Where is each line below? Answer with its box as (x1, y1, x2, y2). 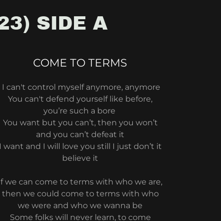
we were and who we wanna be (18, 201, 143, 210)
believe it (62, 153, 99, 163)
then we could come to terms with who (1, 189, 159, 198)
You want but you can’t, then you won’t (2, 118, 158, 127)
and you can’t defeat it (36, 130, 125, 139)
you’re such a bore (43, 106, 117, 115)
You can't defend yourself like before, (8, 94, 153, 104)
